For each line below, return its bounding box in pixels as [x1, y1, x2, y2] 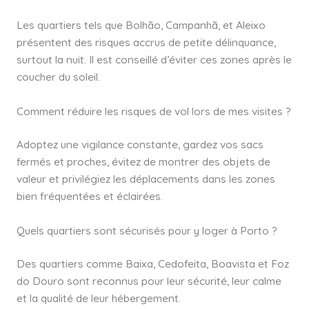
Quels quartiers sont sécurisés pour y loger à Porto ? [16, 223, 277, 238]
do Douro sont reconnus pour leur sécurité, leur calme [16, 274, 281, 288]
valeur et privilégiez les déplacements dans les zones [16, 172, 275, 186]
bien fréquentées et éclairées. [16, 189, 163, 203]
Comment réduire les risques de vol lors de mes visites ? [16, 104, 291, 119]
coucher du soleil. [16, 70, 100, 84]
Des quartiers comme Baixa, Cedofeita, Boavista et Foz [16, 257, 289, 271]
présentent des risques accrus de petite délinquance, [16, 35, 276, 50]
